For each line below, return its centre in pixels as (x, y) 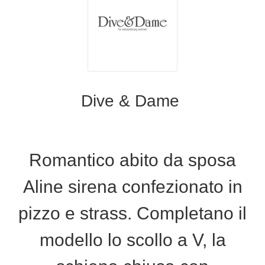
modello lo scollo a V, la (132, 240)
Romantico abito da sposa (132, 160)
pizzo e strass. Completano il (132, 213)
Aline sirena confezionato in (132, 186)
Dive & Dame (132, 101)
